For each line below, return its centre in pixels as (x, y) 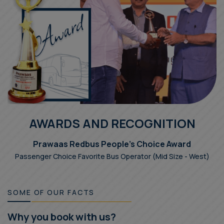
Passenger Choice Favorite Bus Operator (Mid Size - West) (112, 156)
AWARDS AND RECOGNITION (112, 123)
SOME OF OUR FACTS (51, 192)
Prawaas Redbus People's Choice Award (112, 144)
